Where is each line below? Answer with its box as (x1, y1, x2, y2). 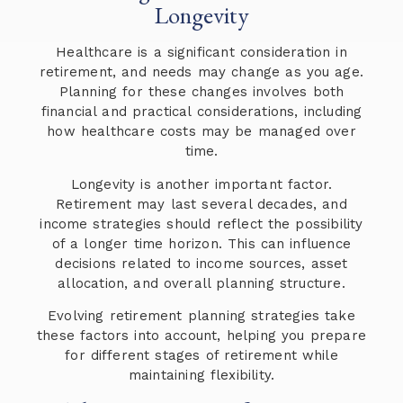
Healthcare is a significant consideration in (56, 44, 347, 61)
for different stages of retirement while (65, 346, 338, 363)
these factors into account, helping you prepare (37, 327, 366, 344)
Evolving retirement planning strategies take (48, 307, 355, 324)
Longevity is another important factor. (70, 175, 333, 193)
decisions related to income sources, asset (55, 255, 348, 272)
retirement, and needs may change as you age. (39, 64, 364, 81)
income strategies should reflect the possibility (40, 215, 363, 232)
